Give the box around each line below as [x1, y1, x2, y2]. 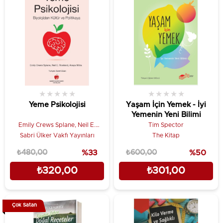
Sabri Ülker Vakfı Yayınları [19, 132, 95, 138]
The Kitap [152, 132, 180, 138]
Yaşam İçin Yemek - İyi [126, 101, 206, 109]
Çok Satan [11, 203, 37, 208]
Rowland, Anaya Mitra [25, 130, 89, 136]
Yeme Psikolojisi [28, 101, 86, 109]
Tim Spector [148, 122, 184, 128]
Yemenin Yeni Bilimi [131, 111, 201, 118]
